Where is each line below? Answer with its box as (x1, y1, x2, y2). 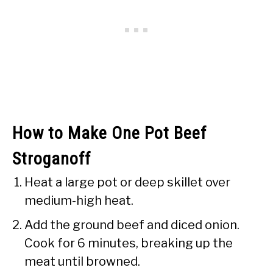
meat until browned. (24, 253, 140, 269)
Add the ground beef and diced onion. (24, 217, 239, 232)
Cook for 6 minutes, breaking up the (24, 235, 233, 250)
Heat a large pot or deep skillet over (24, 174, 230, 190)
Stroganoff (12, 148, 91, 169)
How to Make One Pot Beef (12, 122, 207, 143)
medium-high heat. (24, 193, 133, 208)
